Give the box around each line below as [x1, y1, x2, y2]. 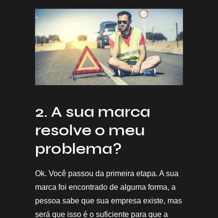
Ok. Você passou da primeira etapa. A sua [35, 169, 179, 178]
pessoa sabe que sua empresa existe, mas [35, 196, 182, 205]
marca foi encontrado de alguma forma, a [35, 182, 176, 191]
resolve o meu [35, 120, 145, 140]
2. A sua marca [35, 102, 150, 121]
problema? [35, 139, 122, 158]
